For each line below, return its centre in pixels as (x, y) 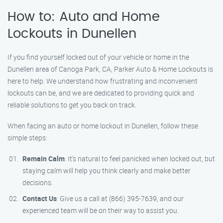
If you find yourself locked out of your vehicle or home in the (98, 57)
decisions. (38, 182)
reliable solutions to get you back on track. (72, 105)
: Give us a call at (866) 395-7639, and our (120, 198)
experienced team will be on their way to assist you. (101, 210)
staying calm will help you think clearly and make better (107, 170)
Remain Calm (44, 159)
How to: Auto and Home (84, 17)
